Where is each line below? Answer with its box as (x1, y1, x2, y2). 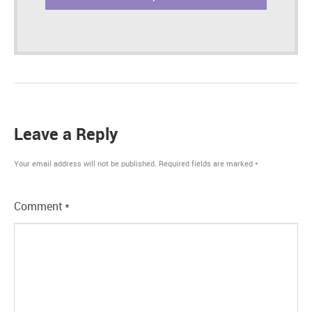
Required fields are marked (159, 160, 255, 169)
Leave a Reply (14, 126, 118, 144)
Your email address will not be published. (14, 160, 157, 169)
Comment (14, 201, 65, 213)
